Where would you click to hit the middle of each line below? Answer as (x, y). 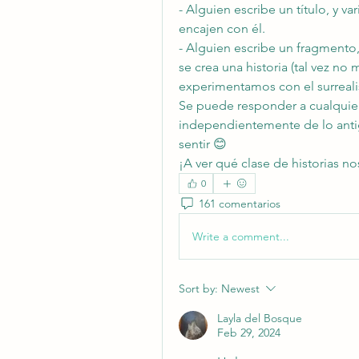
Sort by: (198, 288)
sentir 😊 (203, 144)
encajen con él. (222, 28)
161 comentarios (240, 203)
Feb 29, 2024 (249, 333)
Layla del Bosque (260, 318)
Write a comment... (241, 236)
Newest (240, 288)
